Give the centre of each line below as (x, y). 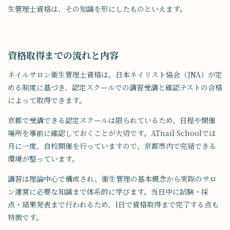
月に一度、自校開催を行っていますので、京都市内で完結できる (112, 146)
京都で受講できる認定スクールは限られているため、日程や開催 (112, 120)
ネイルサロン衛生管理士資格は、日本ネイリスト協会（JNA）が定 (115, 74)
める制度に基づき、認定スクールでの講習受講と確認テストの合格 (115, 87)
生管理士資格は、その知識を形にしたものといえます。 (97, 9)
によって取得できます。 (47, 100)
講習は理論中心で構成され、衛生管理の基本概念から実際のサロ (112, 178)
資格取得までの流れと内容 (63, 55)
